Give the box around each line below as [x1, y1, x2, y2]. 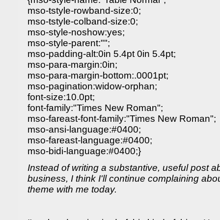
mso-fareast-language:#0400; [27, 135, 152, 145]
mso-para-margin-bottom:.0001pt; [27, 70, 168, 81]
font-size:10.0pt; [27, 92, 95, 102]
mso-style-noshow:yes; [27, 27, 125, 37]
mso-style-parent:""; [27, 38, 110, 48]
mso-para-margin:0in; [27, 59, 117, 70]
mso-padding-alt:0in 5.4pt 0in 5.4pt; [27, 49, 176, 59]
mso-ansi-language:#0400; [27, 124, 141, 135]
